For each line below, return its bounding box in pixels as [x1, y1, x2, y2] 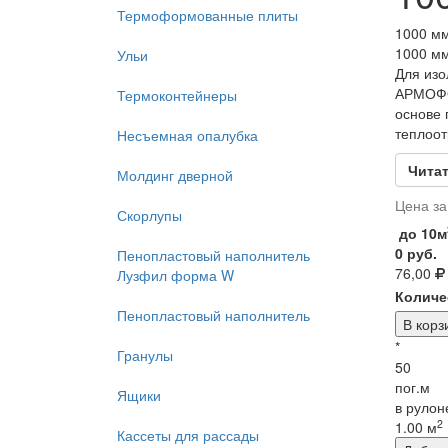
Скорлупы [117, 205, 182, 225]
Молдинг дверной [117, 165, 233, 185]
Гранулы [117, 345, 173, 365]
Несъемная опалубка [117, 125, 258, 145]
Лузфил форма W [117, 265, 234, 285]
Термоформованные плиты [117, 5, 298, 25]
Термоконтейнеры [117, 85, 237, 105]
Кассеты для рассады [117, 425, 259, 445]
